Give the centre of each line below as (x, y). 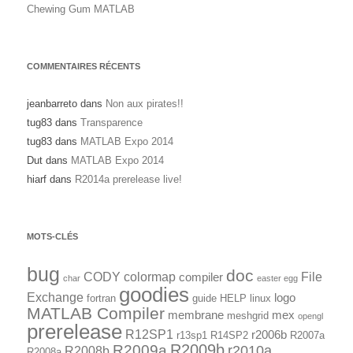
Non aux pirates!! (145, 104)
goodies (154, 295)
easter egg (277, 278)
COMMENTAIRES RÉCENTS (84, 66)
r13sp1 (192, 335)
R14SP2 (229, 335)
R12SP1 (149, 334)
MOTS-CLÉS (52, 236)
